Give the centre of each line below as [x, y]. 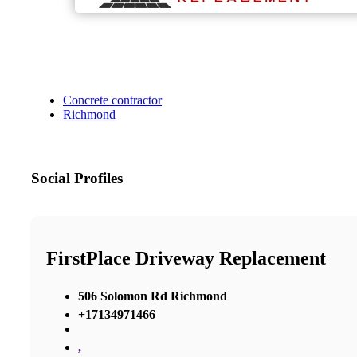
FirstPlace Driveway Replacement [186, 258]
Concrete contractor [112, 100]
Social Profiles [77, 178]
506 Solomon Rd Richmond [153, 296]
